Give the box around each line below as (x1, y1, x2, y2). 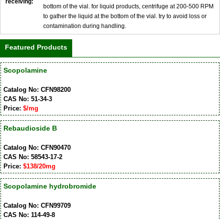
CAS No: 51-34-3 (3, 95, 52, 103)
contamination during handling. (43, 23, 126, 30)
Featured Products (5, 43, 67, 52)
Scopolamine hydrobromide (3, 182, 96, 190)
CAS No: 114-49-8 (3, 211, 55, 219)
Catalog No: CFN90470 (3, 143, 71, 151)
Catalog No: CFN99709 (3, 201, 71, 209)
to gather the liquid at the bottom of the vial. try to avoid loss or (43, 13, 207, 20)
